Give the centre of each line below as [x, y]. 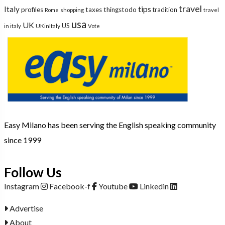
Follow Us [33, 172]
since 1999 [23, 140]
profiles [32, 10]
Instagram [22, 186]
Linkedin [154, 186]
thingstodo [120, 10]
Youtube [113, 186]
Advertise [26, 208]
